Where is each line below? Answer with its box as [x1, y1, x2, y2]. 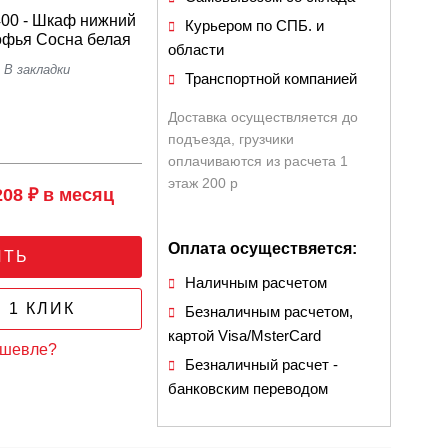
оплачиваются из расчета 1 [168, 153, 349, 169]
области [168, 41, 225, 58]
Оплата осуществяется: [168, 240, 358, 257]
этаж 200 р [168, 175, 239, 191]
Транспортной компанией [185, 70, 358, 87]
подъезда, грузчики [168, 131, 295, 147]
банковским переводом [168, 380, 329, 397]
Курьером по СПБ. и [185, 17, 325, 34]
